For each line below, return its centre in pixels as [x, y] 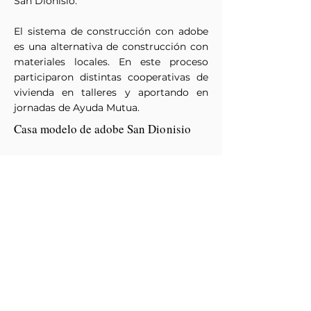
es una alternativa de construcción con [111, 47]
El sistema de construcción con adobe [111, 31]
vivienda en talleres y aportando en [111, 92]
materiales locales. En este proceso [111, 62]
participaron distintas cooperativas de [111, 77]
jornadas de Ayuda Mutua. [77, 108]
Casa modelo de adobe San [81, 129]
